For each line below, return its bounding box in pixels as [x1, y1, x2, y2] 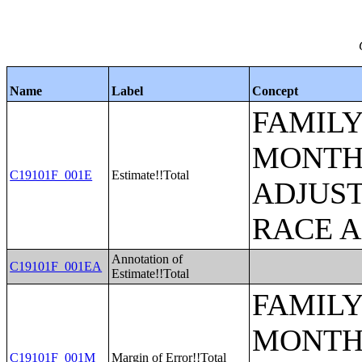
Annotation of [112, 252, 183, 266]
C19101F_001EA [10, 259, 103, 273]
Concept [252, 84, 299, 98]
